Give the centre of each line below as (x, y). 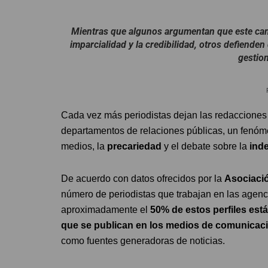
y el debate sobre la (204, 146)
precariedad (134, 146)
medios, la (84, 146)
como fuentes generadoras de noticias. (143, 240)
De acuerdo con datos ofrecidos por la (143, 178)
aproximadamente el (106, 209)
